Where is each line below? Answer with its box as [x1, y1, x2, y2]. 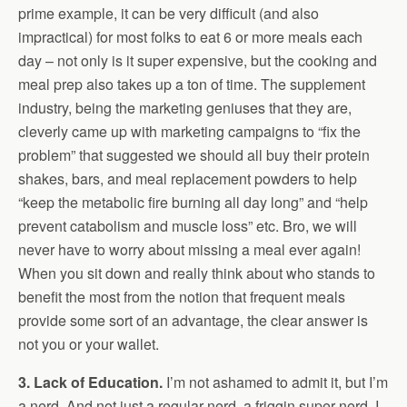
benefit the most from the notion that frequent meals [18, 286, 345, 307]
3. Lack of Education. [18, 372, 163, 392]
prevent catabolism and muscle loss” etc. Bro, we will [18, 215, 357, 236]
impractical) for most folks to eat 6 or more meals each [18, 26, 362, 47]
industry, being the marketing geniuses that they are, [18, 97, 352, 118]
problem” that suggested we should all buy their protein [18, 144, 370, 165]
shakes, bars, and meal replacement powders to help [18, 168, 357, 189]
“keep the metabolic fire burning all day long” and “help [18, 192, 368, 213]
